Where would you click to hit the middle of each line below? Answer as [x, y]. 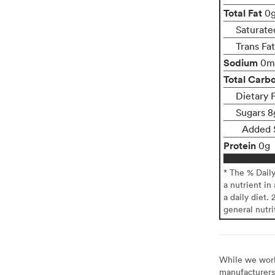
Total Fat [242, 13]
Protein [239, 145]
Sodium [240, 62]
